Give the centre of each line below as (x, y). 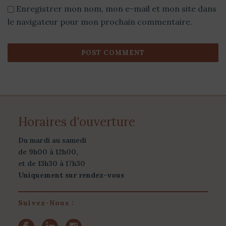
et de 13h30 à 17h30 (51, 163)
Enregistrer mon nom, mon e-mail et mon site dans (116, 8)
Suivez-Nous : (46, 203)
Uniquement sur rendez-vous (71, 175)
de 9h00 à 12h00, (48, 152)
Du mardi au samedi (52, 140)
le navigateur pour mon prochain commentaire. (100, 21)
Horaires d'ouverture (76, 122)
